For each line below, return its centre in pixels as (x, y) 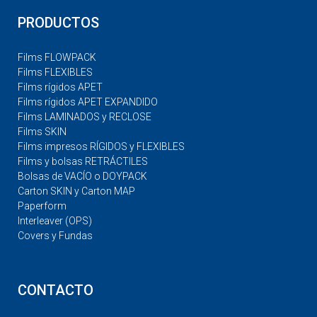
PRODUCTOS (58, 23)
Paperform (42, 206)
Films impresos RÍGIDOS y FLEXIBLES (101, 146)
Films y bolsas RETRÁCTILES (83, 161)
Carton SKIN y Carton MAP (76, 191)
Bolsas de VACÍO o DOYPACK (82, 176)
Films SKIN (42, 132)
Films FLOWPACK (57, 57)
